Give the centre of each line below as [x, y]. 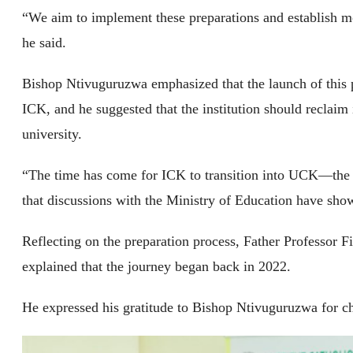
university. [52, 134]
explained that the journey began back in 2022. [157, 267]
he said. [45, 43]
